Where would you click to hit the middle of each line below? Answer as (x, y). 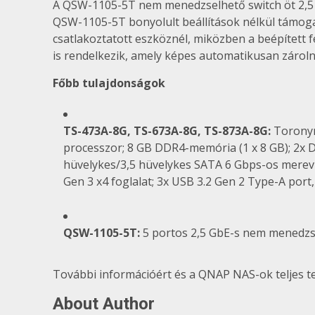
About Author (104, 303)
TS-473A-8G (95, 130)
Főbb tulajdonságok (109, 83)
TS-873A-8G (236, 130)
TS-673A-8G (166, 130)
